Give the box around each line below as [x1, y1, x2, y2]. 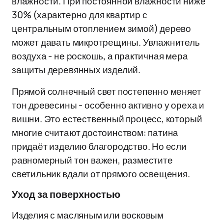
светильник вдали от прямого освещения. [12, 167, 190, 180]
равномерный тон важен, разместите [12, 154, 173, 166]
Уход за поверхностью [12, 189, 120, 200]
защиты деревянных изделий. [12, 63, 141, 76]
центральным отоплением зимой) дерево [12, 22, 192, 35]
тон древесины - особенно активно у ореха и [12, 99, 204, 111]
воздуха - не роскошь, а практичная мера [12, 50, 188, 62]
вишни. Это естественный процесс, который [12, 112, 202, 125]
